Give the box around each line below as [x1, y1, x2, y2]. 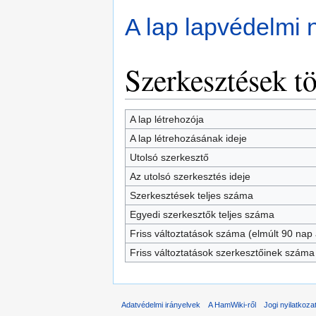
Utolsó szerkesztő [129, 152, 209, 163]
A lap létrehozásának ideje [129, 133, 247, 144]
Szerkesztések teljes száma [129, 190, 253, 201]
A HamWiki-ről [208, 300, 257, 309]
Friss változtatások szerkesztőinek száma [129, 247, 315, 258]
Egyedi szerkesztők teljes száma [129, 209, 274, 220]
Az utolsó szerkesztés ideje [129, 171, 250, 182]
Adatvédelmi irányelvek [121, 300, 200, 309]
